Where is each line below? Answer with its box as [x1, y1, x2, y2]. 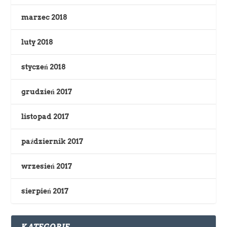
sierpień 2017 [21, 186, 69, 195]
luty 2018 [21, 37, 53, 46]
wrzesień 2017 [21, 162, 72, 170]
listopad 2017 [21, 112, 69, 121]
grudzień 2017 [21, 87, 72, 96]
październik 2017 [21, 137, 84, 145]
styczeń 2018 [21, 62, 66, 71]
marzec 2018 [21, 13, 67, 21]
